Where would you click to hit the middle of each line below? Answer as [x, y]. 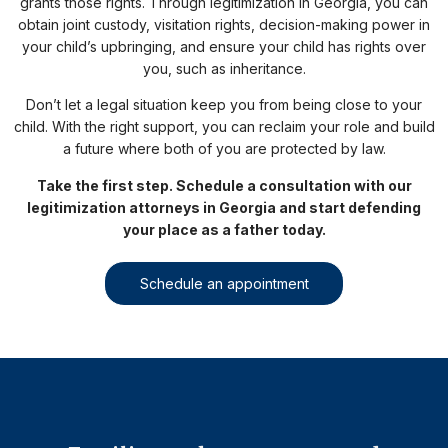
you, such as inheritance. [224, 68]
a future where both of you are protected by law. [224, 149]
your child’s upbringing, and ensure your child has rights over [224, 46]
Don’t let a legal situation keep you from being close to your [224, 105]
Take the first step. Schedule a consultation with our [224, 185]
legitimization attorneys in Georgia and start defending [224, 207]
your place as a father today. [224, 229]
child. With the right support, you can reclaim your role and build [224, 127]
